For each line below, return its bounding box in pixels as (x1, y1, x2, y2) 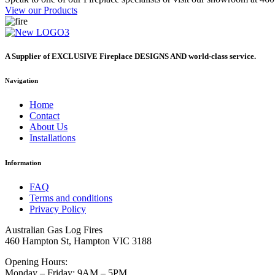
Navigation (5, 77, 38, 85)
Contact (29, 110, 60, 122)
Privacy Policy (29, 204, 86, 215)
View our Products (5, 5, 77, 16)
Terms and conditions (29, 193, 112, 204)
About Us (29, 122, 68, 133)
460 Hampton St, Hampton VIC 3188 (5, 236, 152, 247)
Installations (29, 133, 76, 144)
